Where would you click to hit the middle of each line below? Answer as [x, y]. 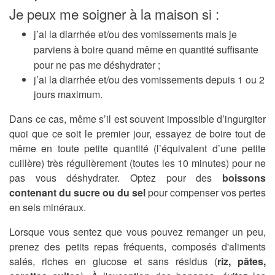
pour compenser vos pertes [206, 193]
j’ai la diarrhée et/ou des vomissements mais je [135, 34]
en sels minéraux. [48, 207]
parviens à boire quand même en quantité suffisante [146, 50]
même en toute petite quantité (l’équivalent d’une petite [137, 149]
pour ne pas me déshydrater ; [97, 65]
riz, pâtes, [242, 261]
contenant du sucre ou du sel [77, 193]
